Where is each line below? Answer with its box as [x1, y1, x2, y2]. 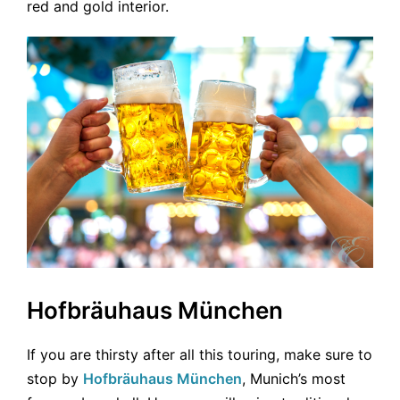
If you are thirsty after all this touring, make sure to [27, 346, 372, 364]
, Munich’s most [242, 370, 346, 388]
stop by [27, 370, 83, 388]
